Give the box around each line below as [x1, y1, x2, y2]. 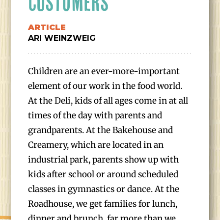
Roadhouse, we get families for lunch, [28, 198, 178, 209]
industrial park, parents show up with [28, 154, 179, 165]
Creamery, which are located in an [28, 139, 164, 150]
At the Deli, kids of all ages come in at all [28, 95, 189, 106]
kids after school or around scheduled [28, 169, 179, 180]
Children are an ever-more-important [28, 66, 180, 77]
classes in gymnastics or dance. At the [28, 184, 180, 194]
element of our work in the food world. [28, 81, 183, 91]
